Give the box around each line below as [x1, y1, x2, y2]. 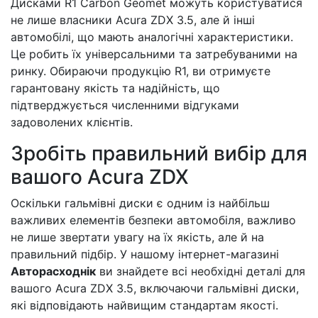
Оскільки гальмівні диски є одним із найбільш [11, 196, 270, 210]
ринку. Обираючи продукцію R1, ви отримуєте [11, 64, 270, 78]
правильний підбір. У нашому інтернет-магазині [11, 247, 279, 261]
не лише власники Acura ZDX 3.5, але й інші [11, 13, 255, 27]
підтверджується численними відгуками [11, 98, 239, 112]
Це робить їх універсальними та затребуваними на [11, 47, 297, 61]
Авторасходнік [11, 264, 96, 278]
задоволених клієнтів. [11, 115, 133, 129]
